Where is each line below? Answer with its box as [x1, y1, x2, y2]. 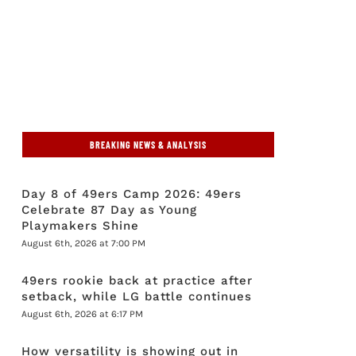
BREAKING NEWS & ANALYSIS [90, 139, 207, 150]
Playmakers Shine [21, 219, 140, 233]
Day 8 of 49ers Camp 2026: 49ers [21, 187, 242, 201]
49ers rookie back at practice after [21, 273, 253, 288]
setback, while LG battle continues [21, 289, 253, 304]
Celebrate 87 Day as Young [21, 203, 198, 217]
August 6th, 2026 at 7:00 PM [21, 238, 146, 249]
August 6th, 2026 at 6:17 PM [21, 308, 144, 319]
